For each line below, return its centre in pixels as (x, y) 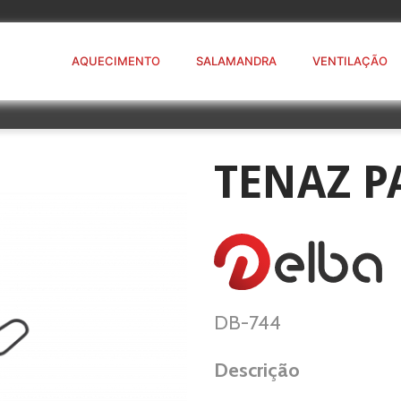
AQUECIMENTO (116, 61)
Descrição (257, 370)
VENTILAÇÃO (350, 61)
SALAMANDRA (236, 61)
